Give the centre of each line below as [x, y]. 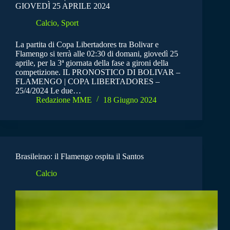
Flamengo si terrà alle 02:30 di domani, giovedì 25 [97, 54]
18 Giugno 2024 [130, 100]
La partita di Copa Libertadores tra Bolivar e [87, 45]
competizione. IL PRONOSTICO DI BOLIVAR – [98, 72]
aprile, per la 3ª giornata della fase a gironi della [92, 63]
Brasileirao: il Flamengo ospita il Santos [80, 157]
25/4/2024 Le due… [48, 91]
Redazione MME [64, 100]
